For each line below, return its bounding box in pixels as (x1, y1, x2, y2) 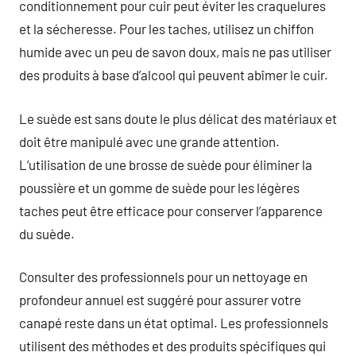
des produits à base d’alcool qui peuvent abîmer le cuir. (19, 67, 328, 83)
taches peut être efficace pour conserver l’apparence (19, 202, 323, 219)
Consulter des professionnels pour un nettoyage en (19, 269, 308, 284)
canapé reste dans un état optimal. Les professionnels (19, 315, 328, 331)
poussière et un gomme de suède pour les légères (19, 179, 300, 195)
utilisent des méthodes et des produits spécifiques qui (19, 338, 326, 354)
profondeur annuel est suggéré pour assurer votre (19, 292, 301, 308)
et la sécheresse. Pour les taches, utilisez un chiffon (19, 21, 314, 37)
